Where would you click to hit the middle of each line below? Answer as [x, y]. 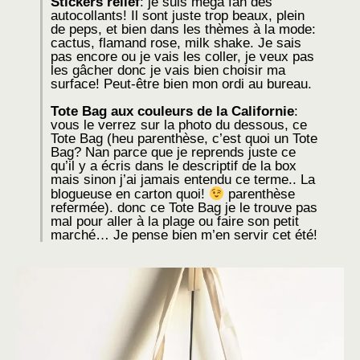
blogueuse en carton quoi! [130, 194]
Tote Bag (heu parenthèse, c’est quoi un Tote [184, 139]
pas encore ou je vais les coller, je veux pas [182, 57]
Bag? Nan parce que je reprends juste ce [173, 153]
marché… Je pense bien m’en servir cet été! [184, 235]
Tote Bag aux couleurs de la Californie [172, 112]
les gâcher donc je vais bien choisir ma [168, 71]
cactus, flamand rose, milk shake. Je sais [176, 43]
